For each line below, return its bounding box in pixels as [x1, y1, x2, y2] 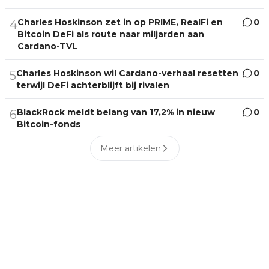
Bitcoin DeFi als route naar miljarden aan [17, 28, 204, 40]
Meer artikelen [100, 142, 161, 154]
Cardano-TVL [17, 40, 78, 52]
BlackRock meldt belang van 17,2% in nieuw [17, 106, 215, 118]
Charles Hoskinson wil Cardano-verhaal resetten [16, 67, 238, 79]
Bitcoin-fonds [17, 118, 80, 130]
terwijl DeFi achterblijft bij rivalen [16, 79, 169, 91]
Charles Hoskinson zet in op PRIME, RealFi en [17, 16, 223, 28]
